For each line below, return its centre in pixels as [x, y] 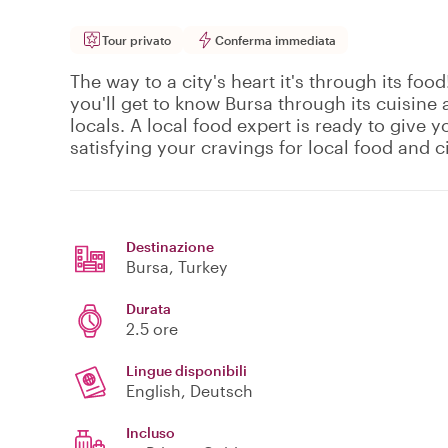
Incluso [150, 433]
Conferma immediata [275, 40]
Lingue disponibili [186, 371]
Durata [148, 309]
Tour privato [136, 40]
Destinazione [170, 247]
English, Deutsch [189, 391]
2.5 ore [152, 329]
